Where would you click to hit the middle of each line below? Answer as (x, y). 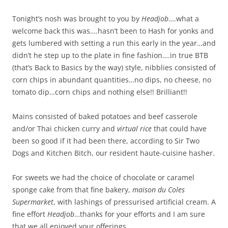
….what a (184, 19)
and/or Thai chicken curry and (65, 129)
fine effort (30, 214)
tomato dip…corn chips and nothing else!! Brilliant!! (100, 92)
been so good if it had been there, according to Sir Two (106, 141)
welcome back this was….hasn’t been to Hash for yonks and (113, 31)
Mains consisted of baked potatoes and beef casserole (105, 117)
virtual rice (134, 129)
